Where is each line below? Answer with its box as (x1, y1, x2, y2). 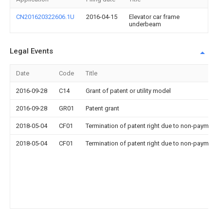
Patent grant (86, 105, 119, 112)
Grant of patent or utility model (86, 87, 171, 94)
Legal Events (10, 47, 53, 55)
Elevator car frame (129, 13, 180, 20)
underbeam (129, 20, 161, 28)
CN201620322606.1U (16, 13, 74, 20)
